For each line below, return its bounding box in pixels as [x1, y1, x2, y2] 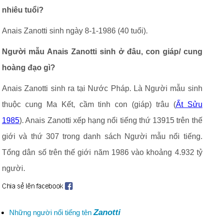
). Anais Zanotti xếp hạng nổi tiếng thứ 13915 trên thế [19, 116, 202, 124]
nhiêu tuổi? [2, 6, 44, 14]
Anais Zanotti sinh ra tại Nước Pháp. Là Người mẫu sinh [2, 84, 202, 93]
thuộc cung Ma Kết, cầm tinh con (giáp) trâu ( [2, 100, 176, 108]
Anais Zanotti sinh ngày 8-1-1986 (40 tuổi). [2, 27, 148, 35]
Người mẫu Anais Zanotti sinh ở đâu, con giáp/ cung [2, 47, 202, 56]
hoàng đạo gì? [2, 63, 55, 72]
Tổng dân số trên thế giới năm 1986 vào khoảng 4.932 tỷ [2, 148, 202, 156]
